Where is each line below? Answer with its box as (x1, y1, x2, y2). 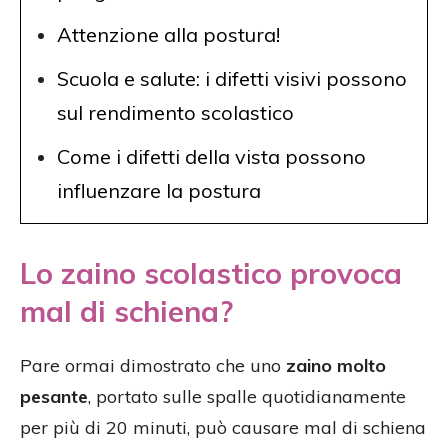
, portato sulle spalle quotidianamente (88, 385, 406, 409)
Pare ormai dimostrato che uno (20, 354, 286, 378)
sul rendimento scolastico (57, 100, 294, 126)
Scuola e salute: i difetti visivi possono (57, 66, 407, 92)
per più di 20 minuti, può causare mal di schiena (20, 416, 426, 440)
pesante (20, 385, 88, 409)
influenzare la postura (57, 178, 261, 204)
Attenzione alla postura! (57, 22, 280, 48)
